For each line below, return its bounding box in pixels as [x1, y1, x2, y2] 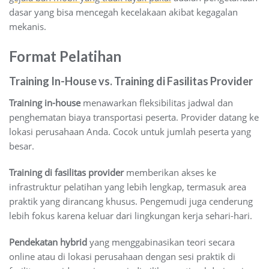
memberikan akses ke [124, 166, 216, 178]
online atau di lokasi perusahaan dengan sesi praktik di [9, 250, 235, 262]
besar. [9, 139, 34, 152]
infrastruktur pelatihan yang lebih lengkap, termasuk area [9, 180, 246, 193]
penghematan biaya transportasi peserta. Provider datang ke [9, 110, 259, 123]
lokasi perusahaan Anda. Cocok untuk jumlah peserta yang [9, 125, 251, 138]
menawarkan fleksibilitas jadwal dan [80, 96, 233, 109]
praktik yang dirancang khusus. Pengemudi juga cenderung [9, 195, 253, 207]
